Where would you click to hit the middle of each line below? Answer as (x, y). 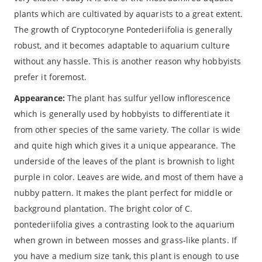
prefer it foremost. (51, 77)
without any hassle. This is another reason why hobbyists (127, 61)
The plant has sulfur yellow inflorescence (147, 98)
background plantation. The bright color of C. (104, 208)
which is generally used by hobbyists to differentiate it (122, 113)
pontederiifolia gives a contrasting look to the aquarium (124, 224)
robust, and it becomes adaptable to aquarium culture (122, 45)
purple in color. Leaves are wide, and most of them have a (129, 177)
